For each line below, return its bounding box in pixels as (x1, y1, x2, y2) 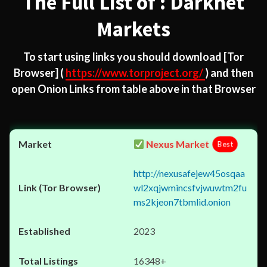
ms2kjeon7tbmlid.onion (133, 196, 231, 207)
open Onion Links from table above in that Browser (11, 82, 256, 95)
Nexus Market (144, 138, 210, 150)
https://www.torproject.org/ (66, 66, 205, 79)
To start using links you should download (23, 50, 223, 63)
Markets (97, 16, 170, 42)
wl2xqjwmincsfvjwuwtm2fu (133, 182, 247, 193)
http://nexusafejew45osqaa (133, 167, 245, 179)
